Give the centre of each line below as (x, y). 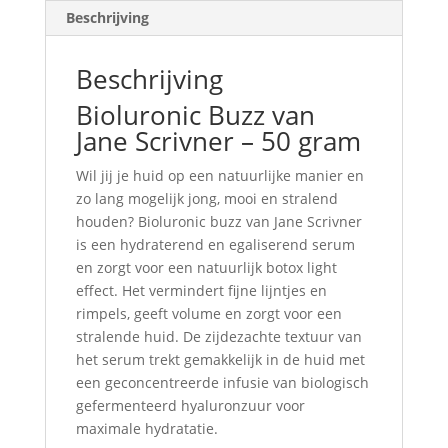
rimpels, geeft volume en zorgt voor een (208, 313)
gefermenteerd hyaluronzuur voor (190, 405)
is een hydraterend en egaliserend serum (215, 244)
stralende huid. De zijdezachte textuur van (218, 336)
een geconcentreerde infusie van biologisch (222, 382)
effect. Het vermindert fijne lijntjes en (201, 290)
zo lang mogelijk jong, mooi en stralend (206, 198)
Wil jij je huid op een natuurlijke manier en (219, 175)
